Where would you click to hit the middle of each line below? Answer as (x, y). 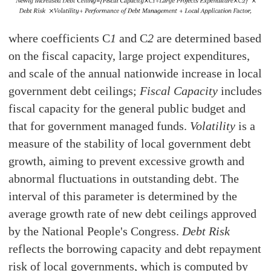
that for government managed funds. (100, 126)
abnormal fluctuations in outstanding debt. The (124, 179)
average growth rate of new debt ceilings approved (133, 214)
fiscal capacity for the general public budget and (127, 109)
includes (240, 91)
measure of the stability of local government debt (130, 144)
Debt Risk (206, 231)
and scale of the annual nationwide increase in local (135, 73)
